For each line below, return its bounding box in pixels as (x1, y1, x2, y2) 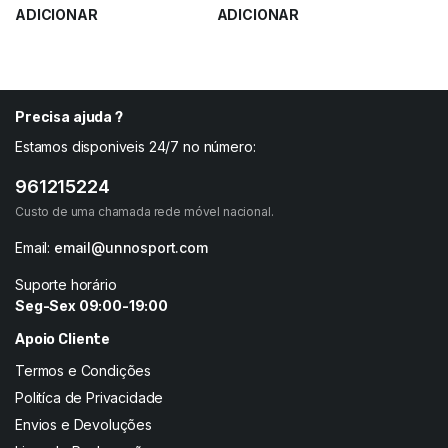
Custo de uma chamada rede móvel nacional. (15, 204, 274, 219)
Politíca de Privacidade (15, 389, 164, 406)
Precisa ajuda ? (15, 109, 123, 126)
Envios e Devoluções (15, 416, 152, 433)
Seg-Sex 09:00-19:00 (15, 297, 168, 314)
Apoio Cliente (15, 331, 111, 348)
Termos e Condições (15, 362, 152, 379)
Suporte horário (15, 276, 117, 293)
